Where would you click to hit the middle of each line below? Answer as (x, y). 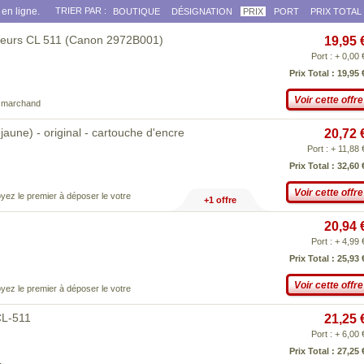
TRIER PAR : (81, 11)
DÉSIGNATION (202, 11)
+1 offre (220, 200)
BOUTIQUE (136, 11)
